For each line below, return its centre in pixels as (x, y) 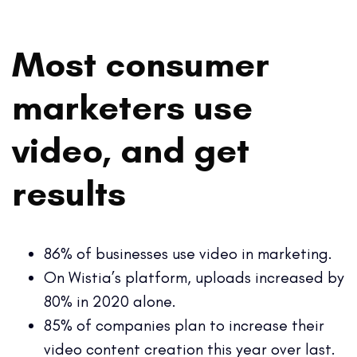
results (69, 192)
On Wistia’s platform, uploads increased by (194, 277)
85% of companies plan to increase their (184, 325)
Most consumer (141, 63)
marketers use (132, 106)
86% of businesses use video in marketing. (188, 253)
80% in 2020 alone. (110, 301)
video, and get (131, 149)
